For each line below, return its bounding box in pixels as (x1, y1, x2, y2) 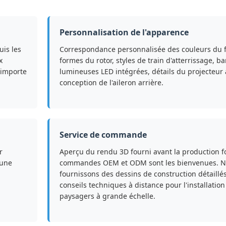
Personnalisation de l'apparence (60, 27, 189, 38)
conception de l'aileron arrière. (60, 78, 163, 88)
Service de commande (60, 129, 147, 141)
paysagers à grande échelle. (60, 191, 155, 201)
